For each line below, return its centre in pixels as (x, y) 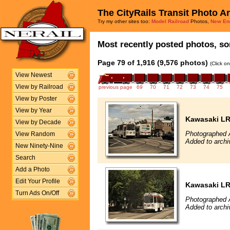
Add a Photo (32, 169)
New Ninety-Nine (39, 146)
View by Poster (36, 99)
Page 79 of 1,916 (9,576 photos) (153, 63)
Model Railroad (170, 21)
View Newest (33, 75)
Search (25, 158)
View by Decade (38, 122)
